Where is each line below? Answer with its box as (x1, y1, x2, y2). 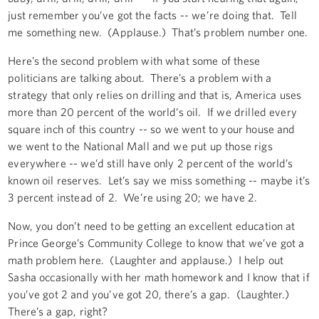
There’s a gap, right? (8, 304, 108, 318)
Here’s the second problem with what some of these (8, 53, 261, 67)
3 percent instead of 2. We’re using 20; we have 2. (8, 190, 261, 204)
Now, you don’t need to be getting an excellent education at (8, 219, 296, 232)
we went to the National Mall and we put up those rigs (8, 139, 273, 152)
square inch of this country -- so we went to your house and (8, 122, 296, 135)
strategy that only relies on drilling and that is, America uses (8, 88, 302, 101)
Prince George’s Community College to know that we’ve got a (8, 236, 305, 249)
